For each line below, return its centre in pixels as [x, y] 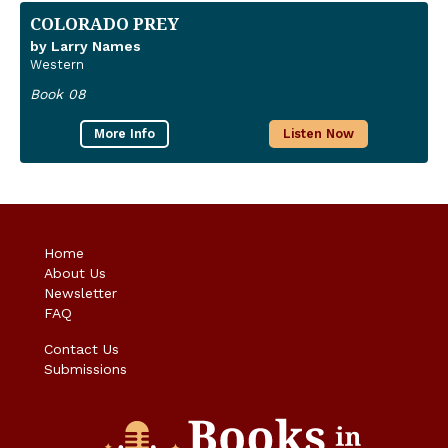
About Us [75, 272]
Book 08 [58, 93]
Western [57, 64]
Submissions [85, 368]
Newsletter [80, 292]
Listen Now [318, 133]
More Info [124, 133]
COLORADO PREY [104, 23]
